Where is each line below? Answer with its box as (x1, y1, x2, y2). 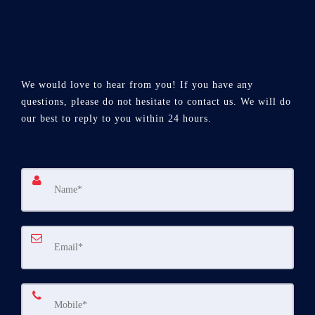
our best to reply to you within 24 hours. (21, 113, 212, 124)
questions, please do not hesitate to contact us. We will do (21, 96, 291, 108)
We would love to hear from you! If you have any (21, 79, 253, 91)
